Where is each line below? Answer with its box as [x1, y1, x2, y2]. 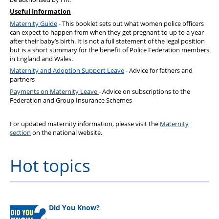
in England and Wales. [10, 54, 73, 63]
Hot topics [10, 153, 90, 177]
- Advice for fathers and [124, 66, 193, 75]
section [10, 128, 31, 137]
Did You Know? [49, 202, 100, 212]
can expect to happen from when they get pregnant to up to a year [10, 27, 204, 37]
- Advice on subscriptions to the [99, 87, 190, 96]
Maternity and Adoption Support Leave [10, 66, 124, 75]
